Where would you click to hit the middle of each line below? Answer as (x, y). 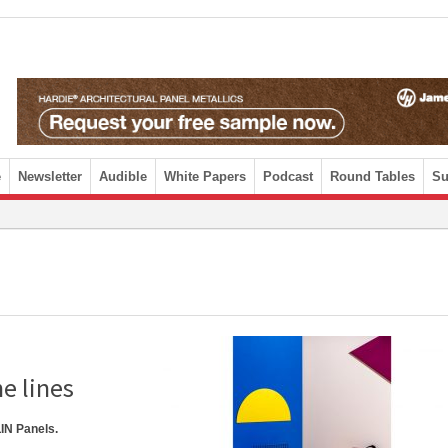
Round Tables (372, 176)
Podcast (288, 176)
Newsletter (50, 176)
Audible (123, 176)
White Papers (205, 176)
